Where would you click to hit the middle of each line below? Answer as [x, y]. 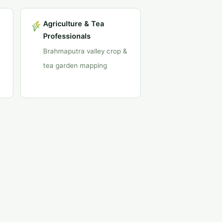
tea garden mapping [75, 65]
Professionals [67, 36]
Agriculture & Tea [73, 24]
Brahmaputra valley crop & [85, 51]
